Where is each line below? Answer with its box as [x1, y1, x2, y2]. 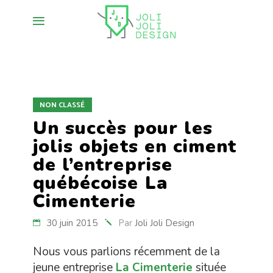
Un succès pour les [33, 116, 213, 141]
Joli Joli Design [135, 217, 194, 229]
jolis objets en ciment [33, 134, 237, 159]
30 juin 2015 [46, 217, 97, 229]
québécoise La [33, 171, 168, 196]
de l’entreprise [33, 152, 172, 177]
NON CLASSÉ [40, 99, 85, 111]
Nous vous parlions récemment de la [33, 244, 220, 260]
